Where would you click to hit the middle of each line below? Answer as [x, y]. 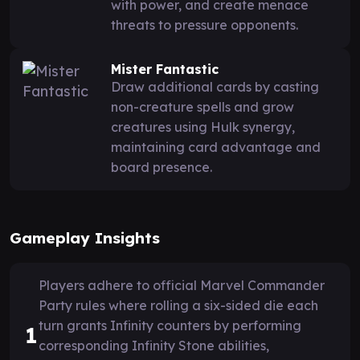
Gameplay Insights [85, 237]
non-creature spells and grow [202, 106]
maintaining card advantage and [216, 147]
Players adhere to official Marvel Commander [182, 285]
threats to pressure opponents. [205, 25]
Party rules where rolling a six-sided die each [178, 305]
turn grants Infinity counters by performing [170, 325]
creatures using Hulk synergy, [203, 127]
